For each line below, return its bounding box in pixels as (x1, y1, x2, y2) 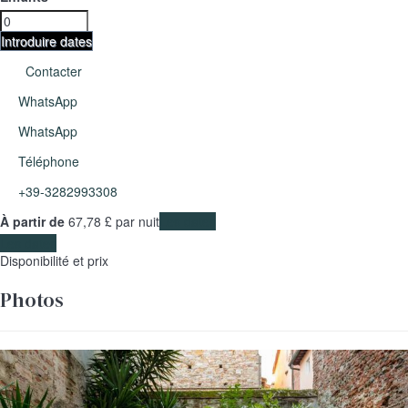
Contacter (18, 62, 86, 81)
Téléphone (18, 152, 79, 171)
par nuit (112, 212, 159, 231)
